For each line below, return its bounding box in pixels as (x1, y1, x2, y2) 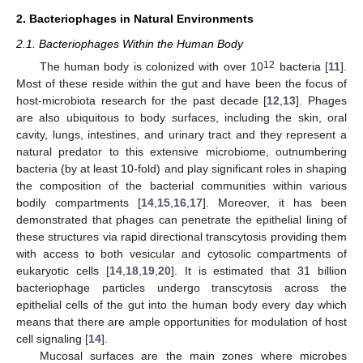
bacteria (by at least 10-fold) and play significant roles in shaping (16, 162, 347, 176)
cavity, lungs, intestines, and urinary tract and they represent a (16, 128, 347, 142)
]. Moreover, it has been (203, 196, 347, 210)
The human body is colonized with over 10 (39, 60, 264, 74)
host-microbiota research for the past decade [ (16, 94, 267, 108)
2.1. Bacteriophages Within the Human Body (16, 37, 243, 51)
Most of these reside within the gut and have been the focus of (16, 77, 347, 91)
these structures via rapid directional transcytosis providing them (16, 230, 347, 244)
